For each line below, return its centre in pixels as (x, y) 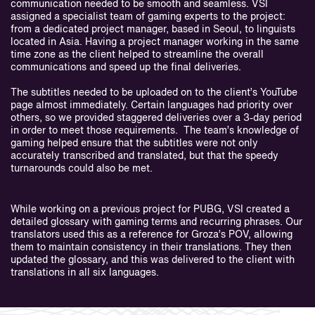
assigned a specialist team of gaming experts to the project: (148, 17)
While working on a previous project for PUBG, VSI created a (150, 210)
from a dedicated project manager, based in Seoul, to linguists (153, 30)
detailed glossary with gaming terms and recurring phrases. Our (156, 223)
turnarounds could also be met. (82, 169)
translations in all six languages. (85, 273)
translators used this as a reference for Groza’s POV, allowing (152, 235)
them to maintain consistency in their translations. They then (151, 248)
